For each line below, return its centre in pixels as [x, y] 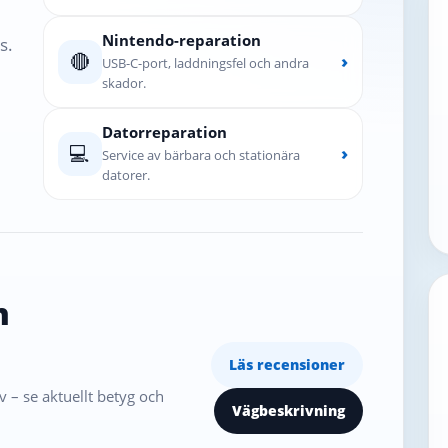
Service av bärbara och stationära [200, 154]
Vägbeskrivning [288, 410]
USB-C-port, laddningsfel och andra [205, 62]
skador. [123, 82]
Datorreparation [164, 131]
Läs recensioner [286, 364]
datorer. [125, 174]
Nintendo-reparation [181, 39]
